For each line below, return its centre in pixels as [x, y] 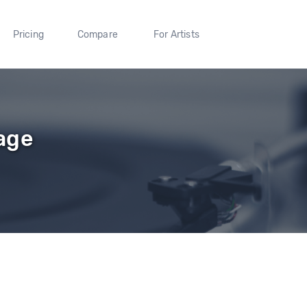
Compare [98, 34]
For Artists [176, 34]
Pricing [28, 34]
